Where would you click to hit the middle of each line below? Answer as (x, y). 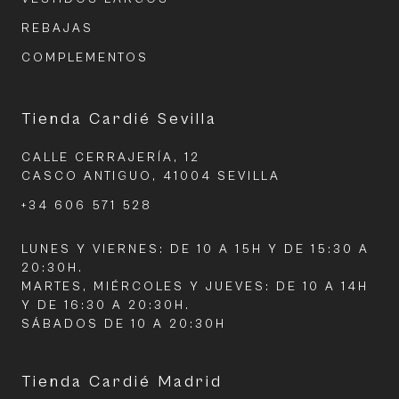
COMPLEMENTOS (85, 57)
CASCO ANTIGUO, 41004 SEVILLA (151, 176)
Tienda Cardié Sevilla (119, 118)
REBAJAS (57, 28)
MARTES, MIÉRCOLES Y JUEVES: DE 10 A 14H (195, 286)
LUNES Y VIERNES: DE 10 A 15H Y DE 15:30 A (195, 249)
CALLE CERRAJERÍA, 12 (111, 157)
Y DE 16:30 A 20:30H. (106, 305)
